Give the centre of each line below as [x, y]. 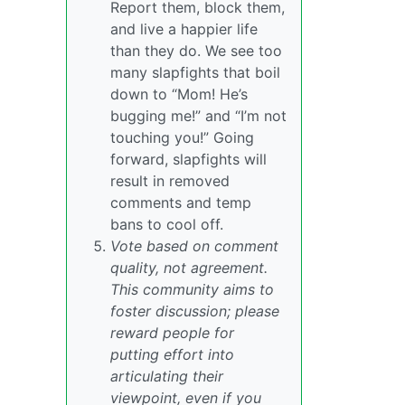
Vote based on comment [194, 246]
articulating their [167, 377]
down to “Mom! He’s [179, 94]
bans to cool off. [167, 225]
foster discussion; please [195, 311]
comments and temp [181, 203]
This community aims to [192, 290]
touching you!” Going [182, 138]
